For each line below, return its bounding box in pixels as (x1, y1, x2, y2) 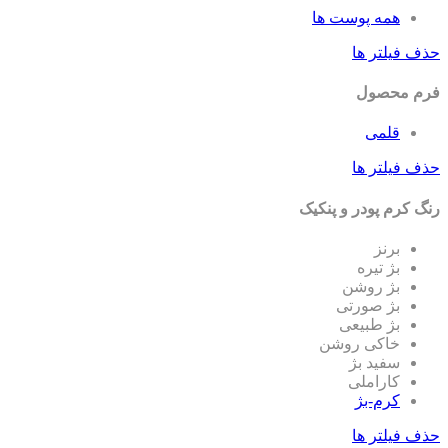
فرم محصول (356, 84, 440, 102)
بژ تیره (357, 258, 400, 276)
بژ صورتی (336, 296, 400, 314)
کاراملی (348, 372, 400, 390)
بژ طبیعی (339, 315, 400, 333)
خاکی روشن (319, 334, 400, 352)
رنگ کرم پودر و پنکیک (299, 199, 440, 217)
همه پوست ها (312, 8, 400, 26)
